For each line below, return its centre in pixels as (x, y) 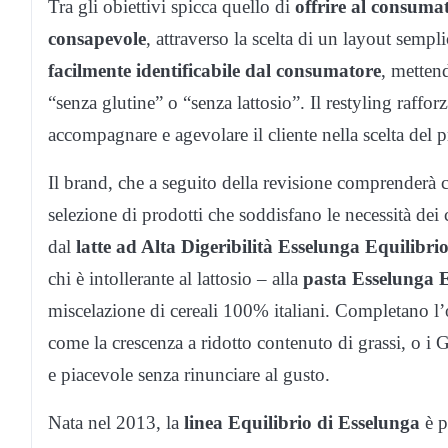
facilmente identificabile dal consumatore (214, 71)
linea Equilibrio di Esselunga (302, 423)
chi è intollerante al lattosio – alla (175, 279)
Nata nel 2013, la (116, 423)
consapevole (97, 39)
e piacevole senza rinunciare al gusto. (189, 375)
